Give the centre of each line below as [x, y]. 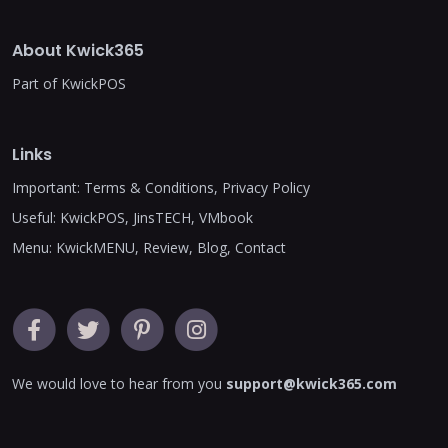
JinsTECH [162, 217]
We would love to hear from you [119, 383]
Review [166, 247]
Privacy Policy [266, 187]
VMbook [226, 217]
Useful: [36, 217]
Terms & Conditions [149, 187]
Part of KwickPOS [69, 83]
